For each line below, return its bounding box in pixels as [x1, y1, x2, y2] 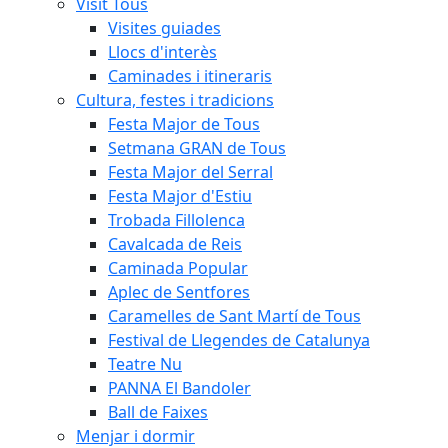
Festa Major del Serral [108, 161, 273, 183]
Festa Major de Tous [108, 113, 260, 135]
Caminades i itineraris [108, 65, 272, 87]
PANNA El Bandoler [108, 377, 251, 399]
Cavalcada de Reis [108, 233, 242, 255]
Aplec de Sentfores [108, 281, 250, 303]
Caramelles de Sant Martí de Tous [108, 305, 361, 327]
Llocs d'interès [108, 41, 217, 63]
